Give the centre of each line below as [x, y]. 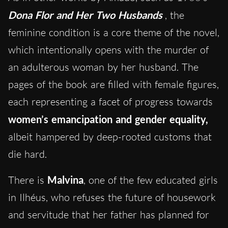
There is [28, 180]
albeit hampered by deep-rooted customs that [110, 137]
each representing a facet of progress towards [110, 102]
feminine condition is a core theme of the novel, [114, 33]
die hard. [27, 154]
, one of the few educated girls [151, 180]
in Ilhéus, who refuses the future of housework [112, 197]
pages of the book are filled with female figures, [113, 84]
